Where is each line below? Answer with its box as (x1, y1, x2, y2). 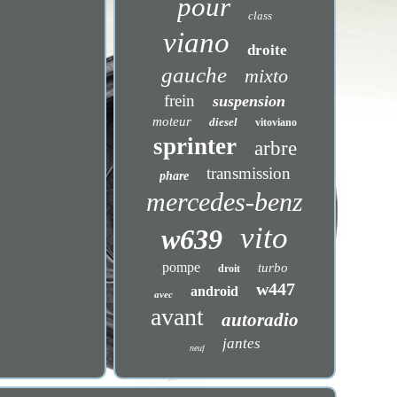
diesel (209, 115, 238, 128)
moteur (152, 114, 192, 128)
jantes (222, 335, 261, 352)
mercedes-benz (146, 187, 304, 216)
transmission (206, 164, 291, 183)
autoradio (222, 309, 300, 331)
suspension (213, 92, 286, 110)
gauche (161, 63, 228, 87)
